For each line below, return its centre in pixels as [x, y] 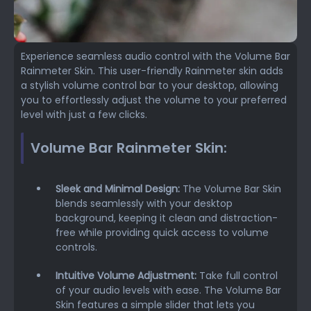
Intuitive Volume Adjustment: [126, 275]
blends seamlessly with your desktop [144, 203]
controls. [76, 247]
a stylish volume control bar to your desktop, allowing [150, 86]
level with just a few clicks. [84, 115]
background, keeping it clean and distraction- [167, 218]
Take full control [237, 275]
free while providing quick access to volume [162, 232]
